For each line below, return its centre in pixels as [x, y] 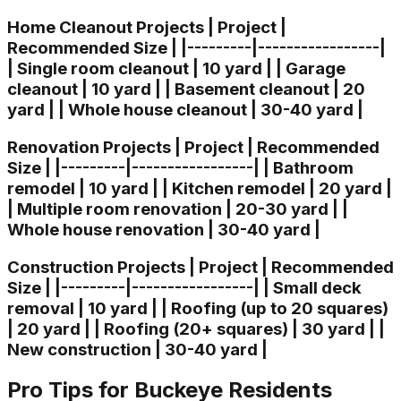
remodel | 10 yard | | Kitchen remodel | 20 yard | [200, 188]
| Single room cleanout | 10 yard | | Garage [176, 69]
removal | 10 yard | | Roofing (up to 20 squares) [198, 308]
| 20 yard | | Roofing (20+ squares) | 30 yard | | [196, 328]
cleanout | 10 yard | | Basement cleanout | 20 [186, 90]
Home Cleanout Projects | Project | [147, 28]
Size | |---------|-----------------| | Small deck [184, 287]
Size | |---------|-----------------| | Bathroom [180, 167]
